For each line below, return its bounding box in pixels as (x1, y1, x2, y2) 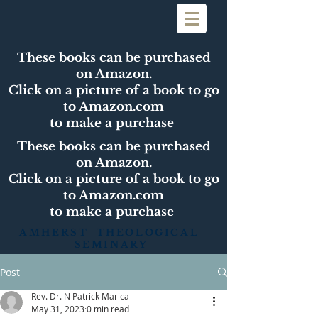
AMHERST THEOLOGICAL (19, 226, 203, 238)
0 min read (87, 303, 129, 314)
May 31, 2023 (31, 303, 84, 314)
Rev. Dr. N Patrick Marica (31, 290, 129, 302)
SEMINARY (74, 238, 148, 251)
